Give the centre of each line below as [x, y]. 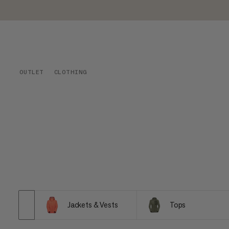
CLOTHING [71, 72]
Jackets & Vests [93, 205]
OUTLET [31, 72]
